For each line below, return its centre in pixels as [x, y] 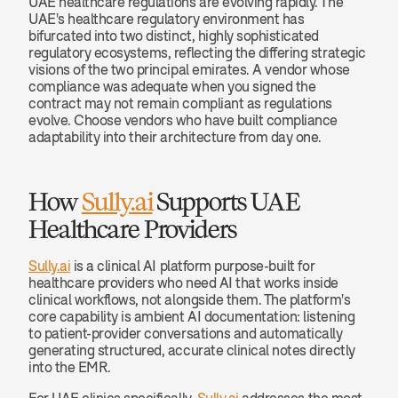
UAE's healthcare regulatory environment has [167, 19]
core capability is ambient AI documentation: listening [192, 316]
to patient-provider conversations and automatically [186, 333]
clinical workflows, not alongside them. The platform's [190, 299]
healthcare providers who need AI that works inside [183, 283]
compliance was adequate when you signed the [172, 86]
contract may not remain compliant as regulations [180, 103]
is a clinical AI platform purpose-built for [193, 266]
